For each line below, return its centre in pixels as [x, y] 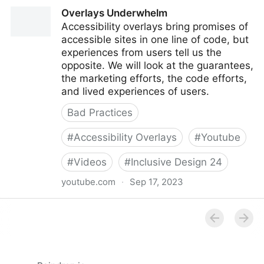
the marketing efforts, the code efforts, [154, 78]
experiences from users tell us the [141, 52]
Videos [90, 162]
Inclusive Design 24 [176, 162]
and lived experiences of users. [135, 91]
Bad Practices [100, 113]
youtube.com [88, 182]
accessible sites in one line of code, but [155, 39]
